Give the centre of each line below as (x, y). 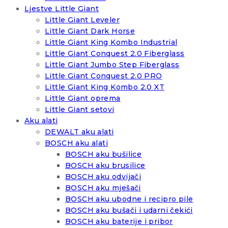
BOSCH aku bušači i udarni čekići (129, 210)
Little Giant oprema (83, 98)
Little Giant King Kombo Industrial (111, 42)
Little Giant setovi (80, 110)
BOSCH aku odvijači (103, 177)
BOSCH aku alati (76, 143)
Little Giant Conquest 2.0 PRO (104, 76)
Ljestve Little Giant (62, 9)
